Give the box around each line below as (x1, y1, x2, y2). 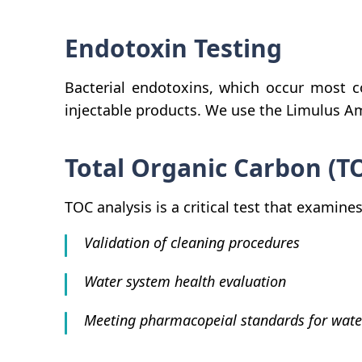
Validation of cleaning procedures (84, 233, 300, 252)
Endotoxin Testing (65, 32, 282, 65)
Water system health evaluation (84, 271, 286, 291)
